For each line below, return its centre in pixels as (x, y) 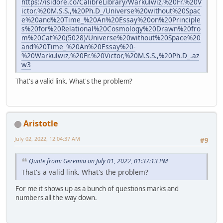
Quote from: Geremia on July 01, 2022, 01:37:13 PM (98, 161)
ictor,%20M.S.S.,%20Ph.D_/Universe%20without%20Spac (111, 10)
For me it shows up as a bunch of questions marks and (97, 189)
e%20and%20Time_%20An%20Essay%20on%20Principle (111, 19)
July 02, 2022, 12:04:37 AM (47, 139)
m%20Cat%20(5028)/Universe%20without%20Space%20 (111, 37)
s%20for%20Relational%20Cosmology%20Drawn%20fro (111, 28)
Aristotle (41, 124)
